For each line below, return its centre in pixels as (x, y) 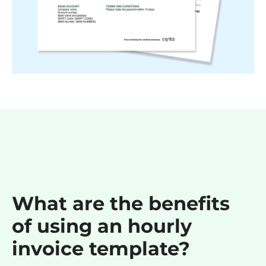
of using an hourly (102, 226)
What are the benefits (121, 204)
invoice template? (101, 249)
